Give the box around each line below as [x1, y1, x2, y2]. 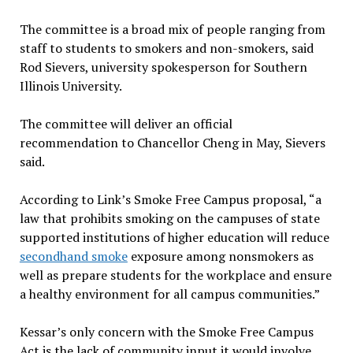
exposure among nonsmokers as [127, 247, 314, 266]
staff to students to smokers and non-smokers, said [19, 39, 314, 58]
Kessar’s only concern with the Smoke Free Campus [19, 323, 314, 341]
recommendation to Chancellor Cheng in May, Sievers [19, 134, 325, 152]
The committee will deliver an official [19, 115, 232, 133]
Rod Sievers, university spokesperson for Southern [19, 58, 307, 76]
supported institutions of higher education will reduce [19, 229, 329, 247]
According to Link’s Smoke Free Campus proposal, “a [19, 191, 321, 209]
